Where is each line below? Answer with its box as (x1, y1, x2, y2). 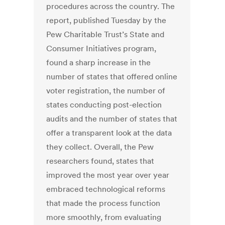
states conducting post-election (46, 99, 162, 110)
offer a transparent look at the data (46, 128, 172, 138)
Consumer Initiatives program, (46, 43, 157, 54)
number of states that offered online (46, 71, 178, 82)
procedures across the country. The (46, 1, 175, 12)
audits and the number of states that (46, 114, 178, 124)
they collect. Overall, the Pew (46, 142, 154, 152)
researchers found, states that (46, 156, 155, 166)
